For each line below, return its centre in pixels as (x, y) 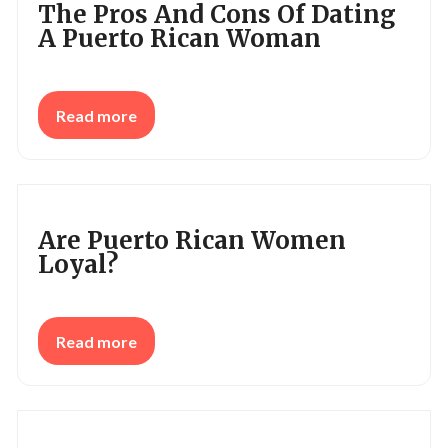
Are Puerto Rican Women (192, 240)
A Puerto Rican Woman (179, 38)
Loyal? (78, 264)
